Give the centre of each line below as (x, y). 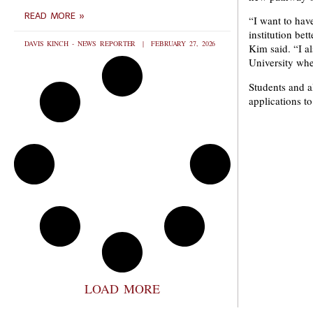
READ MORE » (54, 16)
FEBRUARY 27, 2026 (182, 43)
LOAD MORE (122, 289)
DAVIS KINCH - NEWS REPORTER (82, 43)
